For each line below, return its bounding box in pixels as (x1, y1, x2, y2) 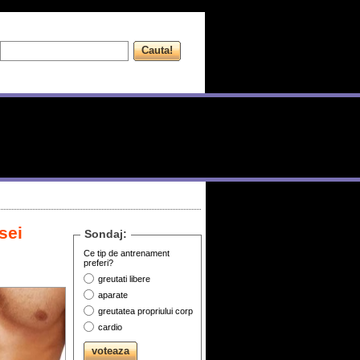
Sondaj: (84, 227, 127, 240)
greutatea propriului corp (97, 306, 193, 316)
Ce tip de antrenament (83, 248, 170, 258)
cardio (97, 322, 122, 332)
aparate (97, 290, 128, 300)
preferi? (83, 258, 113, 268)
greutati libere (97, 274, 150, 284)
